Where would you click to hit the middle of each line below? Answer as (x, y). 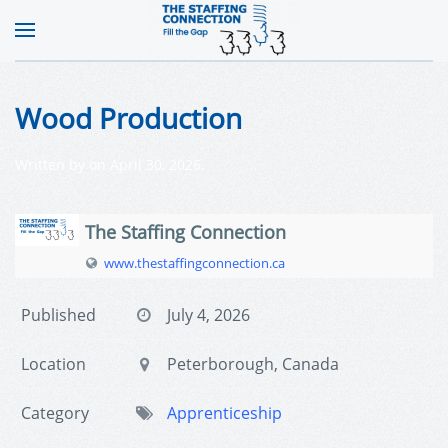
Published (58, 315)
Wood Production (128, 118)
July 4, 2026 (209, 315)
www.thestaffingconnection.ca (194, 263)
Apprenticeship (225, 413)
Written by (52, 164)
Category (55, 413)
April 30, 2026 (155, 164)
